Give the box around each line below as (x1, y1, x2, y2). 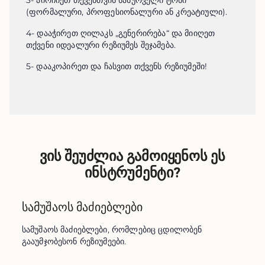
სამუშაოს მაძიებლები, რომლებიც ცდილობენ (21, 224, 202, 235)
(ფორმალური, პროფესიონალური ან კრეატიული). (26, 7, 228, 17)
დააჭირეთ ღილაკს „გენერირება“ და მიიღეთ (37, 28, 215, 38)
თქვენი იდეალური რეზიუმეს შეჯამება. (26, 40, 176, 50)
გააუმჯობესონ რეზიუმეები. (21, 236, 127, 247)
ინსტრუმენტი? (85, 164, 180, 181)
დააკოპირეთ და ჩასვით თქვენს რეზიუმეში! (36, 61, 208, 72)
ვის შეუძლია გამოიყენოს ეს (39, 148, 225, 164)
